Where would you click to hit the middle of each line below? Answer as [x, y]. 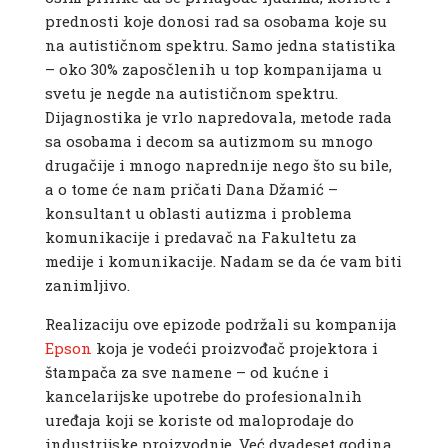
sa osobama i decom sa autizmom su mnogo [208, 141]
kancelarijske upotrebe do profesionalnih [203, 396]
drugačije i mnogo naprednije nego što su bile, [218, 165]
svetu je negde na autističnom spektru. [191, 93]
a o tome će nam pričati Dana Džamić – [191, 189]
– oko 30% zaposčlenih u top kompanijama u [213, 69]
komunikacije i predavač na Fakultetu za [200, 237]
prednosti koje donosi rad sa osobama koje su [215, 21]
